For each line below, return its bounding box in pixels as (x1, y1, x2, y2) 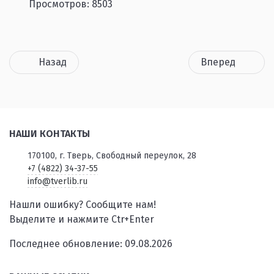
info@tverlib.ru (27, 176, 87, 187)
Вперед (200, 56, 235, 68)
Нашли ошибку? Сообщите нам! (9, 199, 156, 211)
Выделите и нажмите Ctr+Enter (9, 213, 154, 226)
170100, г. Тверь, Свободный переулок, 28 (27, 150, 196, 161)
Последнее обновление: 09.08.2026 (9, 238, 172, 250)
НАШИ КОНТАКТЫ (9, 128, 90, 140)
